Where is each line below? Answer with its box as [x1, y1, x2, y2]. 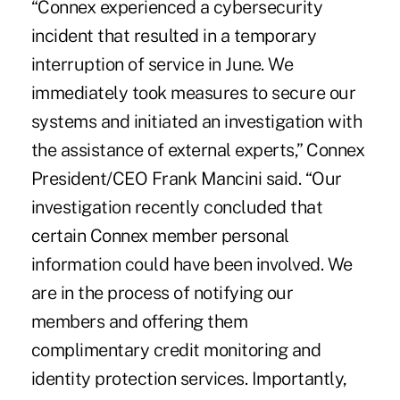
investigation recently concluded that [30, 196, 323, 219]
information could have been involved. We [30, 254, 353, 276]
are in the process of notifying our [30, 282, 294, 304]
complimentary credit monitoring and [30, 339, 321, 362]
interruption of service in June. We [30, 54, 294, 76]
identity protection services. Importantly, [30, 368, 347, 390]
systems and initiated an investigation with [30, 111, 362, 133]
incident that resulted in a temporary [30, 25, 317, 47]
